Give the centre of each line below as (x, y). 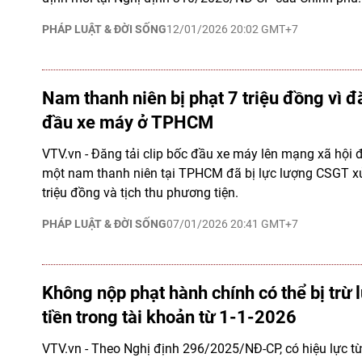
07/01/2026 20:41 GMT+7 (232, 224)
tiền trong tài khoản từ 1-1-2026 (169, 317)
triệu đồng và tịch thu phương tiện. (140, 193)
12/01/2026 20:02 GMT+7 (232, 29)
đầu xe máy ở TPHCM (128, 122)
